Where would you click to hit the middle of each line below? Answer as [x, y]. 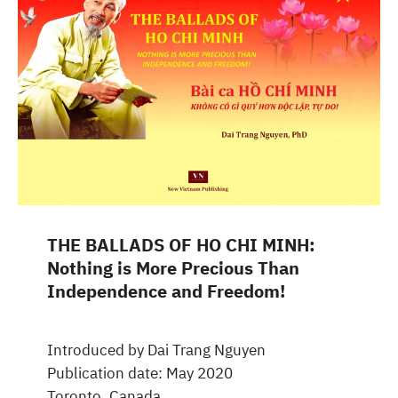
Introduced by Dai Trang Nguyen [156, 350]
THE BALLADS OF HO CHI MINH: [181, 244]
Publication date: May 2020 [139, 373]
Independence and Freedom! [166, 291]
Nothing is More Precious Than [173, 267]
